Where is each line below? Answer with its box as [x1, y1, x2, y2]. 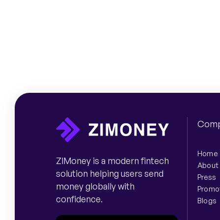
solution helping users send [56, 168, 164, 179]
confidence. [56, 193, 103, 205]
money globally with [56, 181, 135, 192]
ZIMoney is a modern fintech [56, 155, 169, 166]
